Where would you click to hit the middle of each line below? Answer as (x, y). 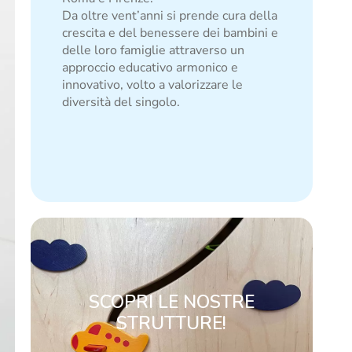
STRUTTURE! (172, 323)
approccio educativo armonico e (150, 68)
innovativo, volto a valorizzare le (152, 85)
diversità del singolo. (121, 102)
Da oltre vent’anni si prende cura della (169, 16)
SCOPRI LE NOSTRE (171, 302)
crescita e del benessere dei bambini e (170, 33)
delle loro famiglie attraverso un (153, 50)
